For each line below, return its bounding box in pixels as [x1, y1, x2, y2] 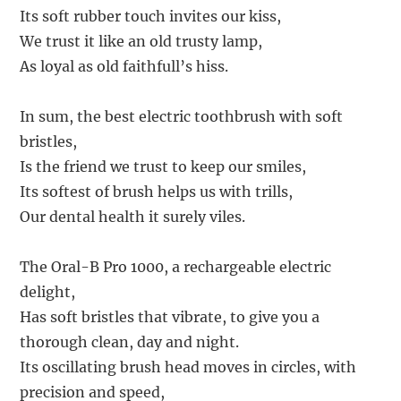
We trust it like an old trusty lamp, [20, 32, 263, 51]
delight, [20, 283, 76, 302]
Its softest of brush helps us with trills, [20, 183, 294, 201]
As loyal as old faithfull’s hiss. [20, 57, 229, 76]
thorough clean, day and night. [20, 333, 240, 352]
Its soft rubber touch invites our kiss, [20, 7, 282, 26]
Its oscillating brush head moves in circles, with [20, 358, 357, 377]
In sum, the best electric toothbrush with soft [20, 107, 344, 126]
